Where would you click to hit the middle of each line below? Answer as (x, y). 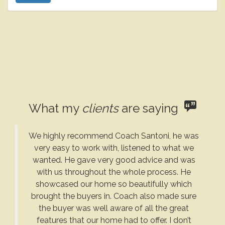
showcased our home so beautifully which (114, 184)
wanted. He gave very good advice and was (114, 160)
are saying (151, 108)
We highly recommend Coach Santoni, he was (114, 136)
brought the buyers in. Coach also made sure (114, 196)
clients (100, 108)
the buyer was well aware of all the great (114, 208)
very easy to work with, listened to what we (114, 148)
